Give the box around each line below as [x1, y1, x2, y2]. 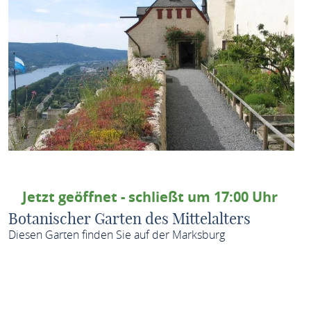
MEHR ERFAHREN [161, 270, 269, 286]
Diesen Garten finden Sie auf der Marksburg [8, 227, 225, 242]
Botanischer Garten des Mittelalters [8, 209, 251, 228]
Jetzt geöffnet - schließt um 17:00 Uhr [22, 187, 278, 206]
